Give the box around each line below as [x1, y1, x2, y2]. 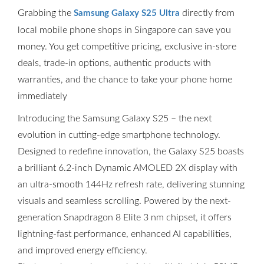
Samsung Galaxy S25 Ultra [74, 9, 180, 18]
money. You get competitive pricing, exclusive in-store [18, 42, 236, 51]
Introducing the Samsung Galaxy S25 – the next [18, 114, 212, 123]
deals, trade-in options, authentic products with [18, 58, 211, 68]
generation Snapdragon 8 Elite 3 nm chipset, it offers [18, 213, 232, 222]
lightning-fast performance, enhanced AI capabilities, [18, 229, 232, 239]
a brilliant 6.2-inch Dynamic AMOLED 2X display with [18, 163, 237, 173]
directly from [180, 8, 235, 18]
